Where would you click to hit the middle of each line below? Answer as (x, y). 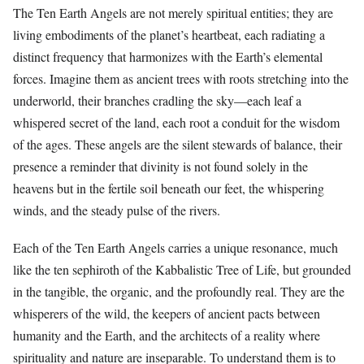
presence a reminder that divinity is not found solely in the (160, 167)
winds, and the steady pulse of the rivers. (117, 210)
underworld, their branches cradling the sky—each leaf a (157, 101)
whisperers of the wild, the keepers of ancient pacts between (167, 314)
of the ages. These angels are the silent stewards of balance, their (178, 145)
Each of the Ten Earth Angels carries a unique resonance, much (175, 248)
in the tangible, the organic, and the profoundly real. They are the (179, 292)
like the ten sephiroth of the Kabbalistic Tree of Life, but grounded (182, 270)
